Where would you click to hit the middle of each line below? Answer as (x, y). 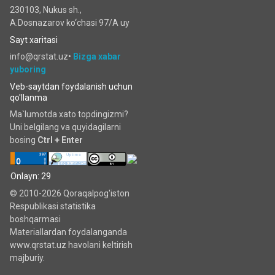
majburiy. (27, 258)
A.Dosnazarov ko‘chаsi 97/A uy (70, 23)
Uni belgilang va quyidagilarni (65, 127)
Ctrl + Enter (60, 140)
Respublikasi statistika (53, 206)
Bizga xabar (97, 56)
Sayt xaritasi (34, 40)
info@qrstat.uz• (41, 56)
